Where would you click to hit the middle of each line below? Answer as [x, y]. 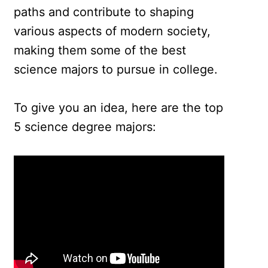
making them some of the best [100, 51]
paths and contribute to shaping [104, 12]
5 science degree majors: [85, 127]
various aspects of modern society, [112, 31]
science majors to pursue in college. [116, 70]
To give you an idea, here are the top [119, 108]
